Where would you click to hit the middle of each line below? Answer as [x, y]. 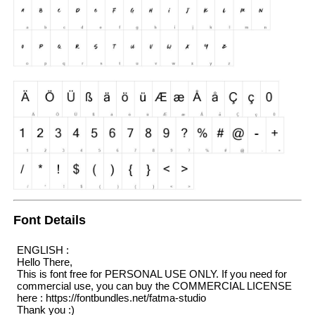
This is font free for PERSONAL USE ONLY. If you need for [152, 274]
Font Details [49, 220]
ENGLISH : [43, 250]
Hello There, [44, 262]
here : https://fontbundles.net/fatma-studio [111, 297]
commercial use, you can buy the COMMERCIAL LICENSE [154, 285]
